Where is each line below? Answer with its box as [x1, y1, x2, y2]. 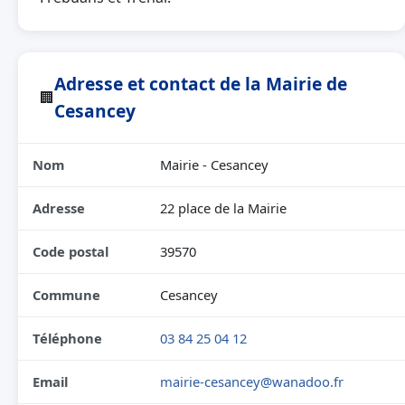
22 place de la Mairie [160, 199, 287, 217]
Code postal [33, 242, 108, 260]
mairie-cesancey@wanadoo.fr [160, 372, 344, 391]
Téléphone [33, 329, 102, 347]
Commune [33, 286, 100, 304]
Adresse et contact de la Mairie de [54, 71, 347, 96]
